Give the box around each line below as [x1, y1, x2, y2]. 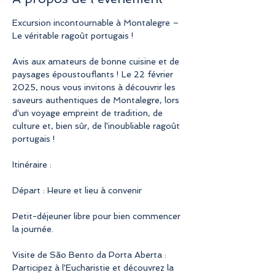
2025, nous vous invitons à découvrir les [12, 82, 178, 92]
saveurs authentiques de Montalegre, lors [12, 95, 182, 105]
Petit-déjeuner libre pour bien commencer [12, 211, 183, 221]
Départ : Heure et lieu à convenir [12, 185, 142, 195]
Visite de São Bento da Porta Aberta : [12, 249, 169, 260]
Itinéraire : [12, 159, 52, 169]
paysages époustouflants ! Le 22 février [12, 69, 176, 79]
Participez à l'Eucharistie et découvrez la [12, 262, 176, 273]
